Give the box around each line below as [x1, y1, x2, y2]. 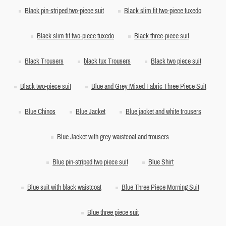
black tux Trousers [84, 58, 131, 65]
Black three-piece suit [134, 32, 189, 40]
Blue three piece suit [87, 209, 139, 216]
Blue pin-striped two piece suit [52, 158, 128, 166]
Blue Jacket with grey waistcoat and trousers [57, 133, 169, 141]
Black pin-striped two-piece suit [25, 7, 104, 15]
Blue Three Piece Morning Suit [121, 184, 199, 191]
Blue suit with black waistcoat [27, 184, 101, 191]
